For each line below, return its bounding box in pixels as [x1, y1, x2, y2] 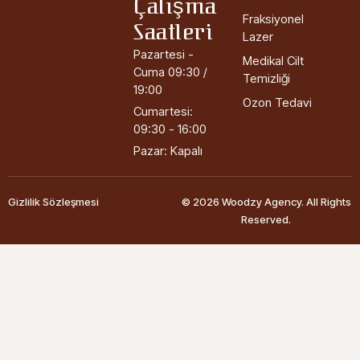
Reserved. [241, 213, 291, 227]
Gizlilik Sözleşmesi [8, 195, 99, 209]
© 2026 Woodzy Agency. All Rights [181, 195, 351, 209]
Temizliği [243, 71, 290, 87]
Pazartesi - [133, 47, 194, 63]
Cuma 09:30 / [133, 64, 207, 80]
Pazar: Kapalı [133, 143, 202, 159]
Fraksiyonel [243, 11, 304, 27]
